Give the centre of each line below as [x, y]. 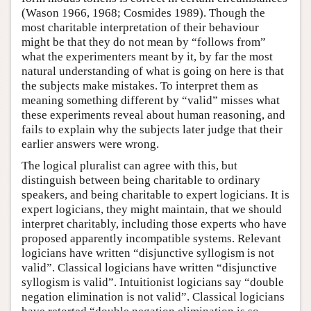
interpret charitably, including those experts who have [154, 224]
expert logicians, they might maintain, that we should [152, 210]
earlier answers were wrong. [90, 144]
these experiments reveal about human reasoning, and [153, 115]
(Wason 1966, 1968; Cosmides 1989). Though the [143, 13]
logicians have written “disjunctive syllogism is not [148, 253]
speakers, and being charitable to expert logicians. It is [155, 195]
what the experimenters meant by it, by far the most [147, 57]
